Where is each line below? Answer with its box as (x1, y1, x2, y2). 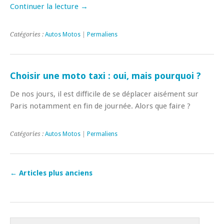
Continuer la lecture (10, 1, 80, 11)
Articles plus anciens (17, 168, 92, 177)
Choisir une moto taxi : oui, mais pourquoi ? (10, 70, 201, 81)
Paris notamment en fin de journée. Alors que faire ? (10, 101, 190, 110)
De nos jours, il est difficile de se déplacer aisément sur (10, 89, 198, 98)
